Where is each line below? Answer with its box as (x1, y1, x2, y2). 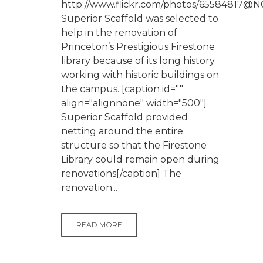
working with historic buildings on (61, 69, 219, 81)
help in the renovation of (61, 27, 177, 39)
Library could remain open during (61, 154, 220, 166)
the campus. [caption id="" (61, 83, 183, 95)
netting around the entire (61, 126, 183, 137)
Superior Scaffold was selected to (61, 13, 218, 25)
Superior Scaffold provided (61, 112, 188, 123)
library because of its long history (61, 55, 215, 67)
